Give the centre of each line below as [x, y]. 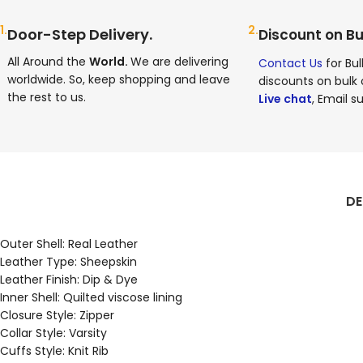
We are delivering [180, 62]
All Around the [49, 62]
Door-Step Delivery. [80, 35]
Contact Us [290, 64]
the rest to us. [47, 98]
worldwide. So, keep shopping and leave [119, 80]
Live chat [285, 99]
